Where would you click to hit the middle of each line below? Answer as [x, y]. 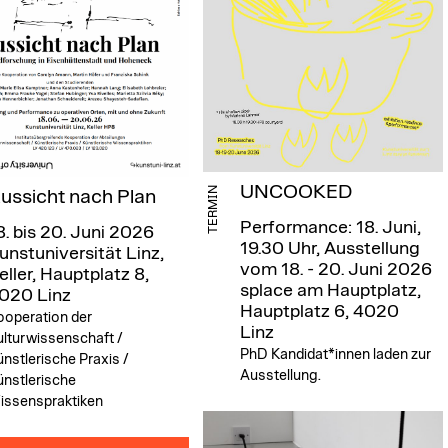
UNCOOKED [296, 191]
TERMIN [214, 209]
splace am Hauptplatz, [331, 290]
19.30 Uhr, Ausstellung [330, 248]
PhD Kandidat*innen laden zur [336, 354]
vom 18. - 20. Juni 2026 [336, 269]
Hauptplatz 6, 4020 [320, 311]
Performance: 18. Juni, [331, 227]
